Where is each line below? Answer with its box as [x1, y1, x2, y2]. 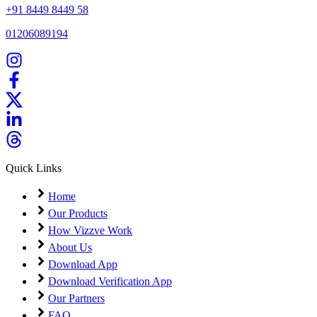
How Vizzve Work [48, 224, 132, 236]
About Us [48, 241, 92, 253]
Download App [48, 258, 117, 270]
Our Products [48, 207, 108, 219]
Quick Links [6, 161, 62, 174]
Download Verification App [48, 275, 172, 287]
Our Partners [48, 292, 105, 304]
